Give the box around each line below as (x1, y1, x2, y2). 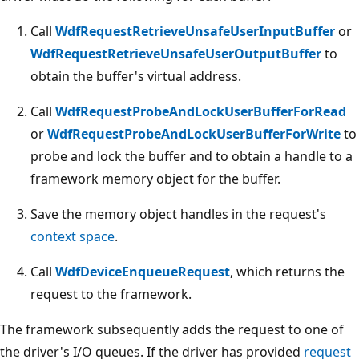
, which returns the (230, 262, 345, 280)
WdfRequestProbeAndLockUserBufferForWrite (47, 124, 341, 143)
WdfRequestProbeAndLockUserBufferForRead (55, 102, 346, 120)
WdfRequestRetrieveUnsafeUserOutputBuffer (30, 44, 321, 63)
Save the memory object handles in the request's (30, 204, 326, 223)
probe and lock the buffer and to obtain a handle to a (30, 147, 353, 165)
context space (30, 227, 115, 245)
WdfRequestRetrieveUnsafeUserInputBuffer (55, 22, 335, 40)
